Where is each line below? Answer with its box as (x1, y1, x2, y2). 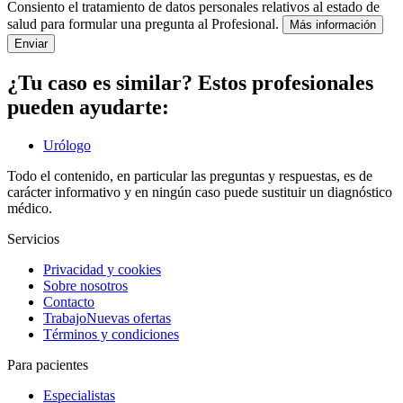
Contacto (43, 294, 94, 310)
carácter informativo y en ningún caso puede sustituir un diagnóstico (7, 184, 392, 201)
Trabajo (43, 310, 86, 327)
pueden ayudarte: (7, 95, 169, 120)
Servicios (7, 231, 59, 247)
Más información (290, 18, 376, 32)
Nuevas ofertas (86, 310, 171, 327)
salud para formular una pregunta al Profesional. (7, 16, 279, 32)
